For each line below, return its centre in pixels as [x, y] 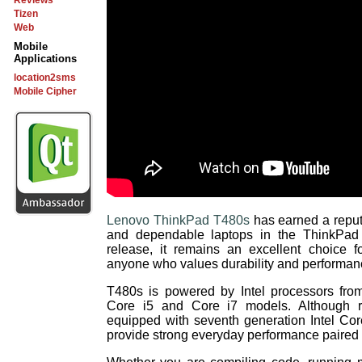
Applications [45, 59]
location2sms [45, 78]
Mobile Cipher [45, 91]
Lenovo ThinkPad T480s [178, 220]
